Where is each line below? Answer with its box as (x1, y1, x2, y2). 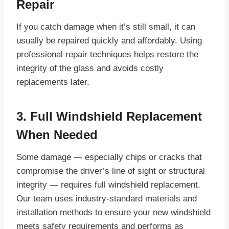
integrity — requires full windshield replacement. (16, 180, 200, 190)
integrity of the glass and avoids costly (16, 63, 164, 74)
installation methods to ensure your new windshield (16, 208, 211, 218)
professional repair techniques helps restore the (16, 50, 198, 60)
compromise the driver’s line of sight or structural (16, 166, 205, 176)
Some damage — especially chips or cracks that (16, 152, 202, 163)
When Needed (16, 128, 98, 142)
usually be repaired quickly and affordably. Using (16, 36, 202, 46)
